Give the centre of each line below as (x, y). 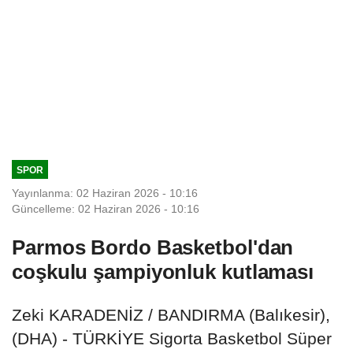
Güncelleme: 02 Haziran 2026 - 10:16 (106, 208)
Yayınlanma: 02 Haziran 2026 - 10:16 (105, 193)
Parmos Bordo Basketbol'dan (153, 247)
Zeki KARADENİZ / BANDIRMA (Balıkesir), (171, 314)
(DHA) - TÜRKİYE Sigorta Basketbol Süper (172, 338)
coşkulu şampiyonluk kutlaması (163, 271)
